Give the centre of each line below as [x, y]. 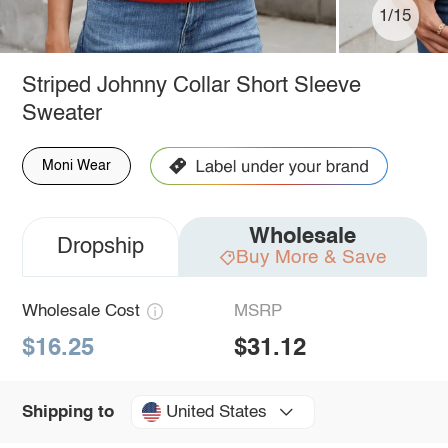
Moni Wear [76, 165]
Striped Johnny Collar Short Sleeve [191, 85]
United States [216, 412]
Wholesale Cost [80, 311]
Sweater [61, 113]
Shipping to [67, 412]
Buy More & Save [311, 257]
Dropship [100, 246]
